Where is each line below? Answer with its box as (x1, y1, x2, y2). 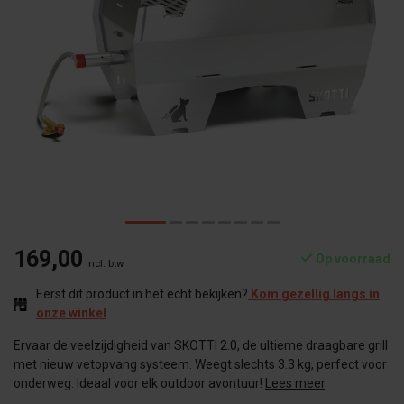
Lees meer (265, 376, 325, 390)
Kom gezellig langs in (248, 287, 380, 301)
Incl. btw (86, 258, 124, 270)
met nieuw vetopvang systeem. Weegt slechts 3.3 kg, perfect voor (14, 357, 387, 372)
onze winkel (36, 306, 106, 320)
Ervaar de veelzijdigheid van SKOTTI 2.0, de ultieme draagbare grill (14, 338, 388, 353)
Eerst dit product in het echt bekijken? (36, 287, 248, 301)
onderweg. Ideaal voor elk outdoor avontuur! (14, 376, 265, 390)
